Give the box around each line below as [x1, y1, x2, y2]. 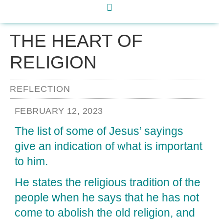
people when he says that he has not [15, 191, 199, 204]
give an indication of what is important [15, 140, 202, 153]
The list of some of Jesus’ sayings [15, 125, 183, 138]
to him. [15, 155, 48, 168]
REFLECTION [10, 84, 70, 94]
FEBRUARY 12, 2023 [15, 106, 103, 116]
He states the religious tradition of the [15, 176, 200, 189]
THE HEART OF [10, 31, 143, 51]
